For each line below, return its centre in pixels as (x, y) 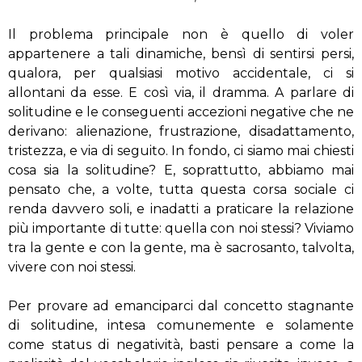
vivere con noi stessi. (72, 267)
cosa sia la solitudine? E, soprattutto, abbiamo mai (181, 170)
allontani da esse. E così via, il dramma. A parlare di (181, 93)
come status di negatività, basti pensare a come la (181, 345)
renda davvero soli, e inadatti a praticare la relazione (181, 209)
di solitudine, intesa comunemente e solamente (181, 325)
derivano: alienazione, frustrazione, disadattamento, (181, 131)
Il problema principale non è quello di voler (181, 34)
